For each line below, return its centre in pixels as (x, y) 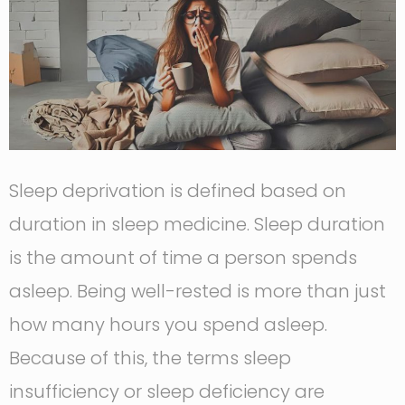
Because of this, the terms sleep (150, 358)
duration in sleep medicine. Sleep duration (197, 225)
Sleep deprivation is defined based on (178, 191)
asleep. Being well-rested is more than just (198, 292)
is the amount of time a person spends (183, 258)
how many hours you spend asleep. (168, 325)
